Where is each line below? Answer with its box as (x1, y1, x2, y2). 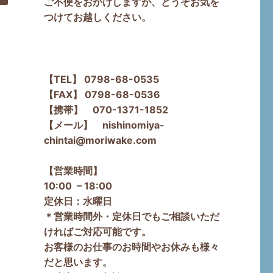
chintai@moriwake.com (43, 133, 157, 146)
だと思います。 (43, 256, 112, 269)
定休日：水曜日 (43, 195, 112, 208)
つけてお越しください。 (43, 10, 151, 23)
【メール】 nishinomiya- (43, 118, 165, 131)
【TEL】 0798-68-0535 (43, 73, 159, 85)
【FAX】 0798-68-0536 (43, 88, 160, 101)
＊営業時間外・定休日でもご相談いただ (43, 210, 219, 223)
